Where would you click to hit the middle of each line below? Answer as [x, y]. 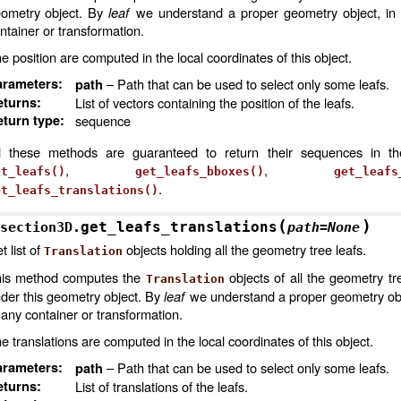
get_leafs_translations [179, 227]
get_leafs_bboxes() [199, 171]
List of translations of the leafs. [161, 386]
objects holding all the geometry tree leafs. [244, 249]
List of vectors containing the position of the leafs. [214, 102]
